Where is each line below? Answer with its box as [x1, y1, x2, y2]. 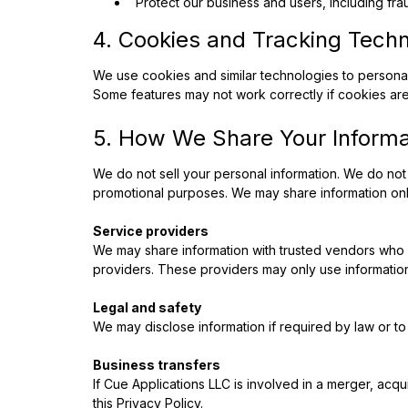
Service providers [93, 223, 209, 239]
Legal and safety [93, 300, 201, 315]
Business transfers [93, 357, 220, 372]
